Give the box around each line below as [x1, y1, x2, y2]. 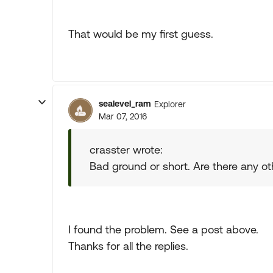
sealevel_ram [99, 99, 151, 108]
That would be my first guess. [68, 27, 213, 40]
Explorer [154, 99, 186, 109]
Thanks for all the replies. [68, 239, 188, 252]
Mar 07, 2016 [99, 112, 147, 121]
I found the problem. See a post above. [68, 223, 258, 236]
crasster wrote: [90, 143, 163, 156]
